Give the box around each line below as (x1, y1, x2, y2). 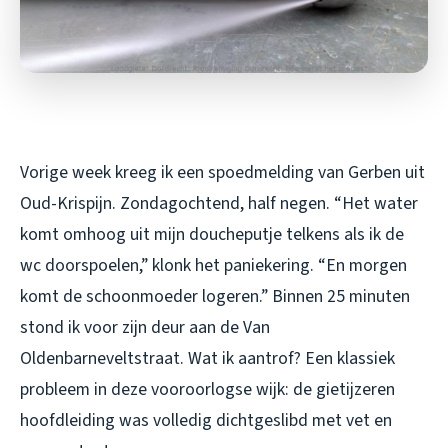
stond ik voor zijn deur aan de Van (20, 314, 270, 340)
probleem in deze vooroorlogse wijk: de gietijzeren (20, 376, 395, 402)
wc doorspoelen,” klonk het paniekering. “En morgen (20, 252, 407, 278)
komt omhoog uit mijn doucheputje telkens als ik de (20, 221, 404, 247)
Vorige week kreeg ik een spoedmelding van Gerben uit (20, 159, 425, 185)
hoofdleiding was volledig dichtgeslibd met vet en (20, 407, 392, 433)
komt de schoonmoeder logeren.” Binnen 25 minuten (20, 283, 410, 309)
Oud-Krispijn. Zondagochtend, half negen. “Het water (20, 190, 418, 216)
